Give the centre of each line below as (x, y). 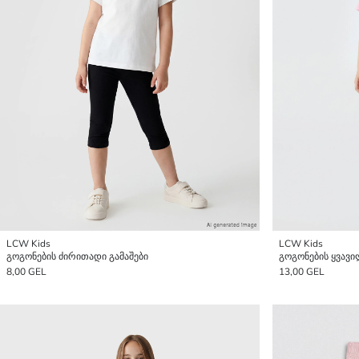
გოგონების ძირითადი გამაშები (77, 256)
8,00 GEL (26, 272)
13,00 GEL (302, 272)
